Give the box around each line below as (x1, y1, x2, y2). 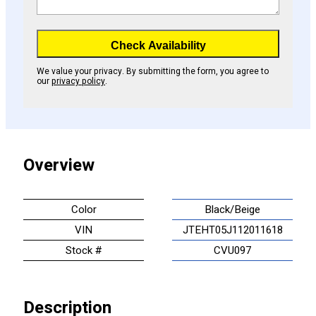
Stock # (65, 243, 102, 259)
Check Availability (110, 39, 206, 52)
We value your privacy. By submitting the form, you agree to (37, 65, 269, 78)
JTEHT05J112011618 (182, 222, 283, 238)
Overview (23, 153, 95, 178)
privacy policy (51, 75, 106, 88)
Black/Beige (205, 202, 260, 218)
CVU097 (214, 243, 252, 259)
